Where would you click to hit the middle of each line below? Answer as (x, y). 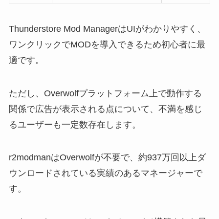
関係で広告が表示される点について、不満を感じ (105, 109)
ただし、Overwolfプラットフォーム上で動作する (105, 93)
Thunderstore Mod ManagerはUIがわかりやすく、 (107, 29)
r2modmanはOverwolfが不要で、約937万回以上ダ (107, 158)
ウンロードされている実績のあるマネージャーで (105, 173)
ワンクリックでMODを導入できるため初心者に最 (107, 44)
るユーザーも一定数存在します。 (75, 124)
